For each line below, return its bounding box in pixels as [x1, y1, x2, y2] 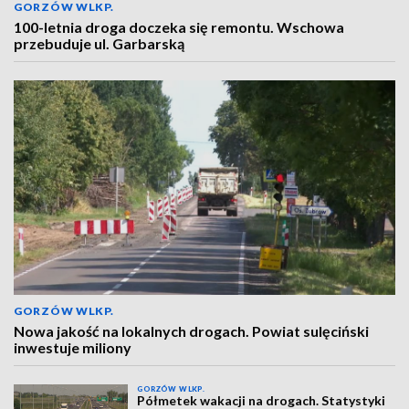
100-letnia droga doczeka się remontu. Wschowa [14, 18, 344, 36]
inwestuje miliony [14, 339, 131, 356]
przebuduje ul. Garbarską [14, 35, 184, 52]
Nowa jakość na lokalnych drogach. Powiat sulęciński [14, 322, 369, 340]
